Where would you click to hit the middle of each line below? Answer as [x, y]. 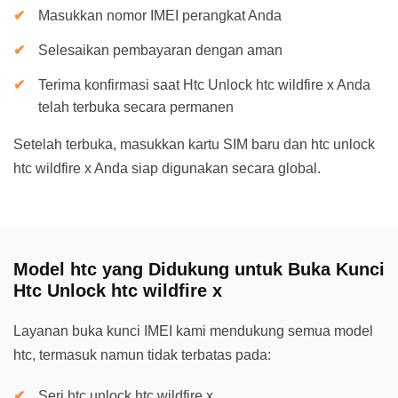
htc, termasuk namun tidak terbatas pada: [142, 355]
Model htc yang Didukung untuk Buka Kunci [199, 269]
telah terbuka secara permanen [136, 107]
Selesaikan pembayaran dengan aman [160, 50]
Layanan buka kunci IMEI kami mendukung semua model [193, 331]
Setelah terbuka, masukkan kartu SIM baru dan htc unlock [194, 144]
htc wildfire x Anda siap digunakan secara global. [167, 168]
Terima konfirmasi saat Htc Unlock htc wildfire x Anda [204, 85]
